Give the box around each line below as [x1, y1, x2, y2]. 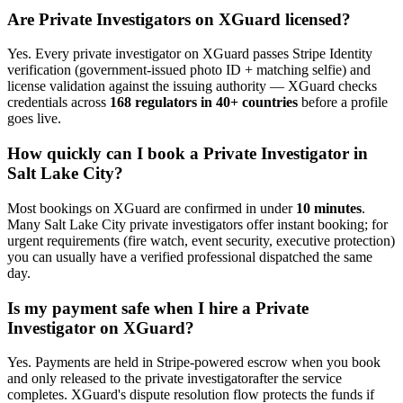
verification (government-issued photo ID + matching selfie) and [7, 62, 371, 78]
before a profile [298, 94, 388, 111]
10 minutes [296, 200, 362, 216]
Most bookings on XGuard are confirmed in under [7, 200, 296, 216]
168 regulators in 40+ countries [110, 94, 298, 111]
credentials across [7, 94, 110, 111]
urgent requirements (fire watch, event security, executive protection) [7, 232, 395, 248]
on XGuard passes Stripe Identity [181, 46, 372, 62]
